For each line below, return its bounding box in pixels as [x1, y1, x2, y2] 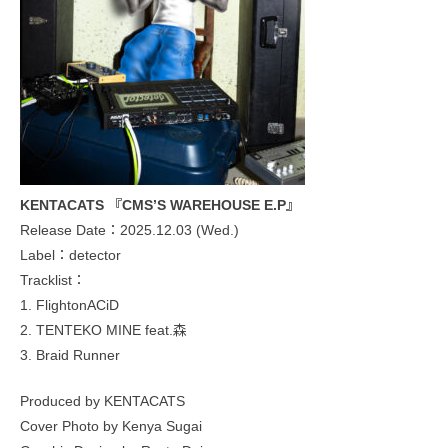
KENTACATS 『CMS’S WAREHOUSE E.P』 [20, 196, 300, 213]
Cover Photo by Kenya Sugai [20, 417, 202, 434]
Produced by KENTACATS [20, 392, 185, 409]
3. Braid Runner [20, 346, 120, 363]
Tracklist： [20, 271, 86, 288]
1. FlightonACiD [20, 296, 119, 313]
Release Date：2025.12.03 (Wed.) [20, 221, 239, 238]
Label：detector [20, 246, 121, 263]
